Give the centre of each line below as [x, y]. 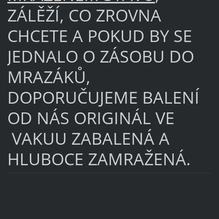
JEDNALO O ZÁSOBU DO [100, 56]
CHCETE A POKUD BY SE [99, 36]
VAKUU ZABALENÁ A [88, 139]
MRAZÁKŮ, [49, 77]
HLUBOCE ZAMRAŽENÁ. [99, 159]
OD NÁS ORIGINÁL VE [91, 118]
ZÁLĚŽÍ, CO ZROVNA [84, 15]
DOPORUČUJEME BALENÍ [103, 98]
